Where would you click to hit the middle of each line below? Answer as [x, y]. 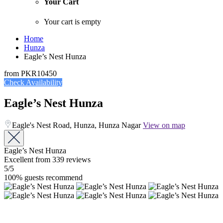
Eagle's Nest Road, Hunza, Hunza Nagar [77, 125]
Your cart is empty [72, 21]
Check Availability [33, 82]
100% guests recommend [43, 178]
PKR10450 [39, 73]
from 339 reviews [63, 160]
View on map [164, 125]
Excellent [19, 160]
